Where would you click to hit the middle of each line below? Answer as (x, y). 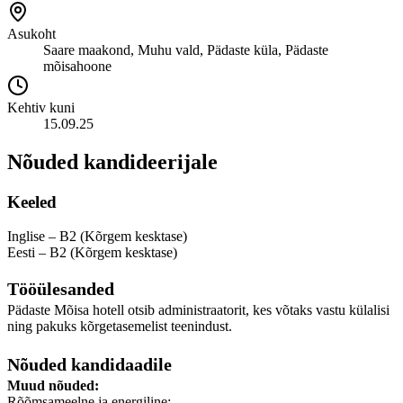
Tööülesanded (61, 289)
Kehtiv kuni (41, 107)
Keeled (32, 201)
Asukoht (31, 33)
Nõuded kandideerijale (112, 161)
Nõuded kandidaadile (90, 365)
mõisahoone (77, 66)
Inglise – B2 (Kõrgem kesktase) (97, 237)
